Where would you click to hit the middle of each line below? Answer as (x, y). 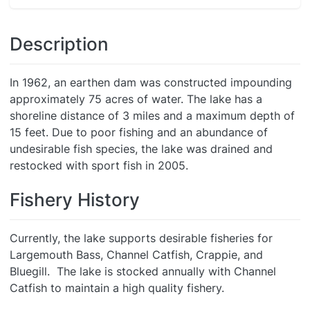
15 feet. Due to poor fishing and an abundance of (139, 132)
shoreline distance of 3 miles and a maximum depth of (152, 116)
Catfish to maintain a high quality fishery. (117, 288)
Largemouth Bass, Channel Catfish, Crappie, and (136, 255)
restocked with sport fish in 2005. (99, 165)
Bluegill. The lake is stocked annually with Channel (143, 271)
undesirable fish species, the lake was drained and (141, 149)
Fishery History (75, 200)
